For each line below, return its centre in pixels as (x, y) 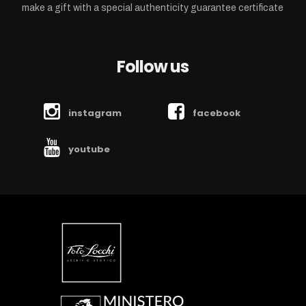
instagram (95, 113)
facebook (216, 113)
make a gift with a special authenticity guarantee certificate (153, 8)
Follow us (153, 66)
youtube (89, 149)
